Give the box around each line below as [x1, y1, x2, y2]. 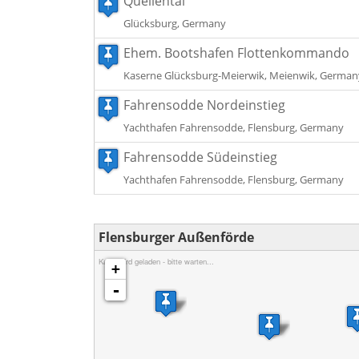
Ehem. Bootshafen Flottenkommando [123, 44, 349, 62]
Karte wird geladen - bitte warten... [99, 256, 214, 267]
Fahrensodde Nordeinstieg [123, 96, 285, 114]
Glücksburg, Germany [123, 16, 226, 30]
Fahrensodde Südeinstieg [123, 148, 277, 166]
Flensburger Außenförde [99, 228, 254, 246]
